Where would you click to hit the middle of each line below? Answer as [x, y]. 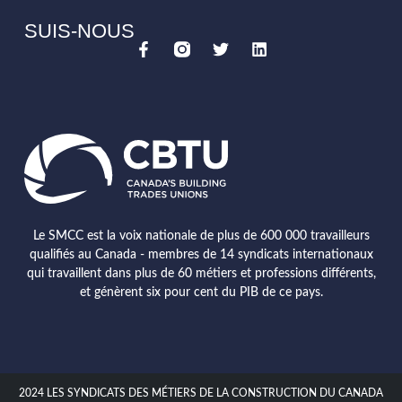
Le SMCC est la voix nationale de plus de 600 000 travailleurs [201, 236]
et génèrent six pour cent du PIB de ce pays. [201, 293]
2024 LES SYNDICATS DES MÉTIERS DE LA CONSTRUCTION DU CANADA [201, 393]
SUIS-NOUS [79, 31]
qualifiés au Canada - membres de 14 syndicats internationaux [201, 255]
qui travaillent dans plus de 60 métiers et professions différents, [201, 274]
